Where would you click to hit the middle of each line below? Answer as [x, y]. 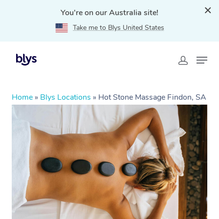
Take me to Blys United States [118, 28]
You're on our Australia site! [109, 13]
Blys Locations [66, 97]
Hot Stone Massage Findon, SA [152, 97]
